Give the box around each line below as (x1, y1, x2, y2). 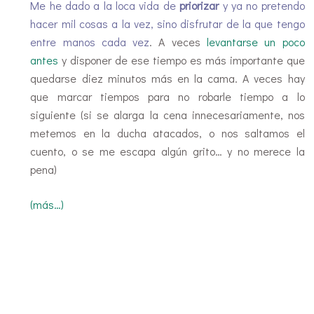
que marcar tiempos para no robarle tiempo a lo (30, 88, 305, 104)
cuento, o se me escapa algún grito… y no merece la (30, 143, 305, 158)
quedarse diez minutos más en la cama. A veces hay (30, 70, 305, 86)
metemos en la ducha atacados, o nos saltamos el (30, 125, 305, 140)
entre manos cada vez (30, 34, 150, 49)
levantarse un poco (207, 34, 305, 49)
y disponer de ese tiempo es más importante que (58, 52, 305, 67)
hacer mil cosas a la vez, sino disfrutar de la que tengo (30, 15, 305, 31)
